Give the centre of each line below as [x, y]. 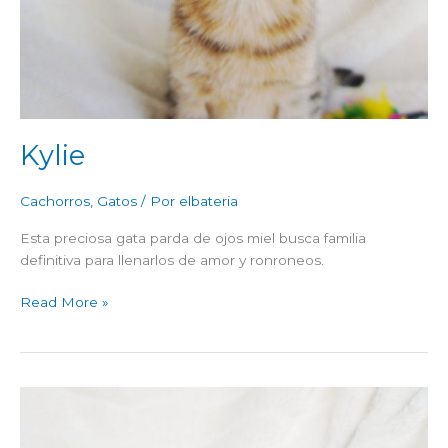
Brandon [48, 396]
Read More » [64, 302]
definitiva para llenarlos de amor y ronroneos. [172, 259]
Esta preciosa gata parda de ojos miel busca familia [193, 237]
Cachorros [55, 200]
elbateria [208, 200]
